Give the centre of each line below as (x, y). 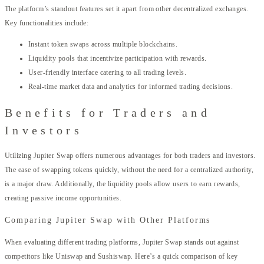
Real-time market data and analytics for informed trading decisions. (131, 87)
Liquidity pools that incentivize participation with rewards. (118, 59)
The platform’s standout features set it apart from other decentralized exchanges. (127, 9)
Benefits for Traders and (108, 112)
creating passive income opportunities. (63, 198)
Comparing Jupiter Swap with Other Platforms (108, 220)
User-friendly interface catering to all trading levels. (108, 73)
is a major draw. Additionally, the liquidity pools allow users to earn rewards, (123, 184)
